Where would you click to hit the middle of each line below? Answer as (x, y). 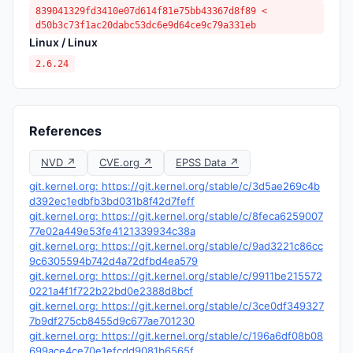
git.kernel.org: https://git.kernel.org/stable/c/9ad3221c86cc (176, 246)
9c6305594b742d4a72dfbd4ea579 (113, 261)
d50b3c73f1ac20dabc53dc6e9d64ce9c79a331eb (146, 25)
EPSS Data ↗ (207, 162)
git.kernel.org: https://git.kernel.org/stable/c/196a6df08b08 (176, 336)
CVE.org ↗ (126, 162)
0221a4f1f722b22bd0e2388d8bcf (111, 291)
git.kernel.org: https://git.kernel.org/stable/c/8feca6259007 (176, 216)
